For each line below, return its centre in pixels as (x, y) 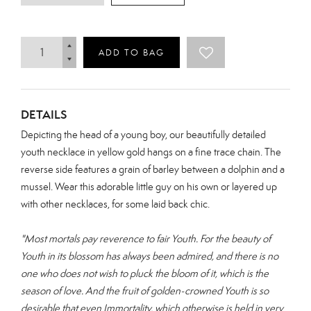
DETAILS (44, 114)
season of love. (53, 290)
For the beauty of (235, 238)
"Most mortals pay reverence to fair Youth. (110, 238)
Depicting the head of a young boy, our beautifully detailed (143, 134)
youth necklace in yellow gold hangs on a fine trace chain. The (151, 151)
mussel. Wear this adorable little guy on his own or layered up (149, 186)
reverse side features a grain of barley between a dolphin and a (153, 169)
